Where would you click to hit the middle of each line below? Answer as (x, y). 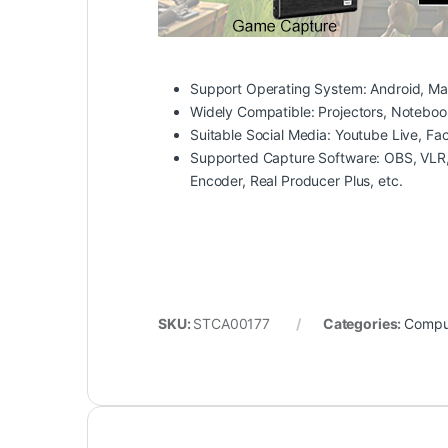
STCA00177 (232, 323)
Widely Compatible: (252, 111)
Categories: (363, 323)
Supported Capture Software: (285, 157)
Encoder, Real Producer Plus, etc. (296, 180)
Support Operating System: (278, 88)
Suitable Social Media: (262, 134)
